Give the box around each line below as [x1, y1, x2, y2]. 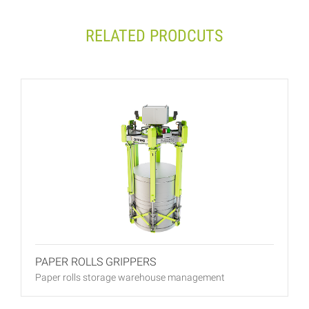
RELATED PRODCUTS [86, 26, 223, 46]
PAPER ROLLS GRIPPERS [35, 255, 156, 268]
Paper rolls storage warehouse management [35, 271, 225, 283]
